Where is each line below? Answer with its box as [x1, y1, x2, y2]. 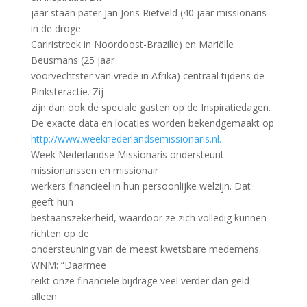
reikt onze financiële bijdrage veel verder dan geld [30, 274, 249, 287]
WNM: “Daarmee [30, 258, 106, 271]
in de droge [30, 22, 81, 35]
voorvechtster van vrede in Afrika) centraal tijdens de [30, 69, 265, 82]
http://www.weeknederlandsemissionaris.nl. [30, 132, 221, 145]
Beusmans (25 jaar [30, 53, 114, 66]
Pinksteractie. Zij [30, 85, 103, 98]
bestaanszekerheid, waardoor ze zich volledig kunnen [30, 211, 267, 224]
